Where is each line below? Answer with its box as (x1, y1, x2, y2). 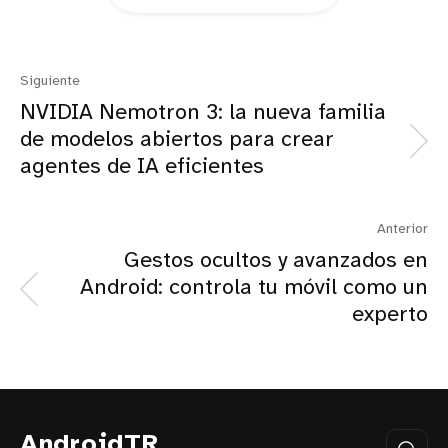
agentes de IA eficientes (20, 155, 264, 180)
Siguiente (20, 74, 80, 90)
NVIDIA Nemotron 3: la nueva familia (20, 101, 386, 126)
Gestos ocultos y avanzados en (124, 249, 428, 274)
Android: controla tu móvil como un (80, 276, 428, 301)
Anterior (377, 222, 428, 238)
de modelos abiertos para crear (20, 128, 334, 153)
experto (352, 303, 428, 328)
